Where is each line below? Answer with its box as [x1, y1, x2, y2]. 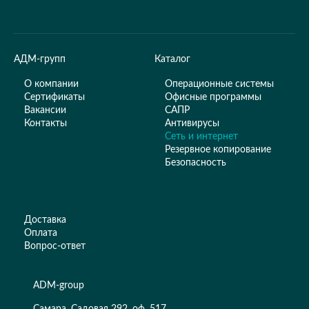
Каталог [154, 54, 190, 64]
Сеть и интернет [165, 131, 238, 141]
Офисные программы [165, 92, 261, 102]
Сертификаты [24, 92, 85, 102]
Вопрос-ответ [24, 241, 86, 251]
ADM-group [33, 280, 84, 290]
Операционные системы [165, 79, 274, 89]
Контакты [24, 118, 67, 128]
